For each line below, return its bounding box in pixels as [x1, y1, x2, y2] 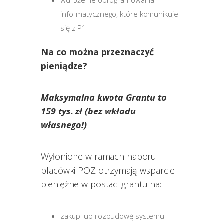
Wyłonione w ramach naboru [40, 150, 156, 162]
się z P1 [60, 22, 87, 33]
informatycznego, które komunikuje [60, 8, 179, 19]
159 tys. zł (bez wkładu [40, 105, 136, 117]
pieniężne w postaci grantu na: [40, 178, 161, 190]
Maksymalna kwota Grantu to [40, 91, 167, 103]
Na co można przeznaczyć [40, 45, 154, 58]
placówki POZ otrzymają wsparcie [40, 164, 175, 176]
